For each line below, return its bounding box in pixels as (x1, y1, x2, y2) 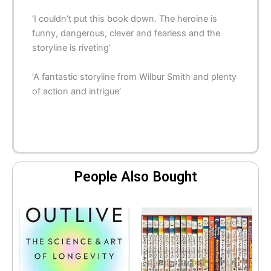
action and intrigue (43, 85, 119, 97)
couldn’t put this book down (39, 13, 154, 25)
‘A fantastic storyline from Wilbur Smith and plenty (32, 71, 237, 82)
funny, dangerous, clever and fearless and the (32, 28, 220, 39)
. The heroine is (154, 13, 217, 25)
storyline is (32, 42, 79, 54)
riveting (79, 42, 109, 54)
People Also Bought (74, 168, 197, 185)
